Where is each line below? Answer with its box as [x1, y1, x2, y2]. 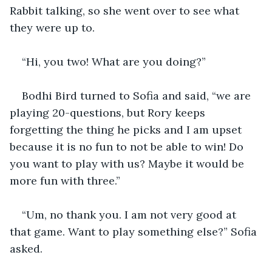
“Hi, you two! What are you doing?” [22, 54, 206, 69]
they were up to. [10, 20, 95, 35]
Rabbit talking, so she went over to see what [10, 3, 242, 18]
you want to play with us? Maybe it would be [10, 156, 247, 171]
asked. [10, 241, 42, 256]
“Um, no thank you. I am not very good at [22, 207, 239, 222]
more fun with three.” [10, 173, 120, 188]
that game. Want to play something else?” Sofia [10, 224, 260, 239]
